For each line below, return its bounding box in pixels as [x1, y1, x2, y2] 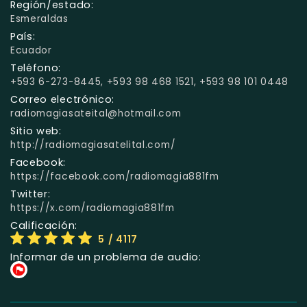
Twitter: [10, 186, 51, 201]
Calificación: [10, 218, 77, 232]
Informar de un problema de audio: [10, 249, 201, 264]
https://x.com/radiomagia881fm [10, 201, 175, 214]
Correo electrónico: [10, 92, 115, 106]
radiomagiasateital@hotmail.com [10, 106, 182, 120]
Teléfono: [10, 60, 62, 75]
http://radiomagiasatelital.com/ [10, 138, 176, 151]
